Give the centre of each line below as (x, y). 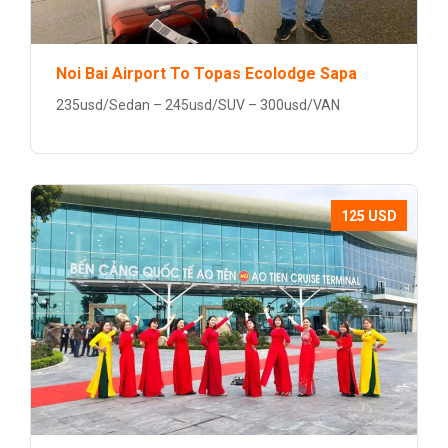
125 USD (369, 216)
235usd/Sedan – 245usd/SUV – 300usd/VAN (198, 105)
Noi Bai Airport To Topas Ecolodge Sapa (206, 73)
